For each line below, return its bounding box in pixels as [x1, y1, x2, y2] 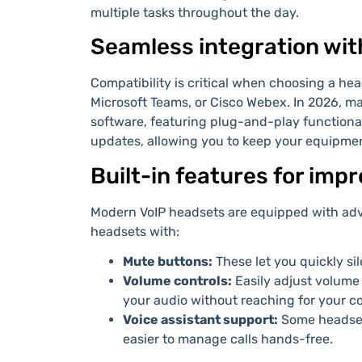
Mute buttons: [123, 254, 213, 270]
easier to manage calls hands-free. [123, 331, 333, 347]
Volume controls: [123, 273, 232, 289]
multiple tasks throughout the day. [90, 4, 299, 20]
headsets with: [90, 224, 179, 240]
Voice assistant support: [123, 312, 278, 328]
